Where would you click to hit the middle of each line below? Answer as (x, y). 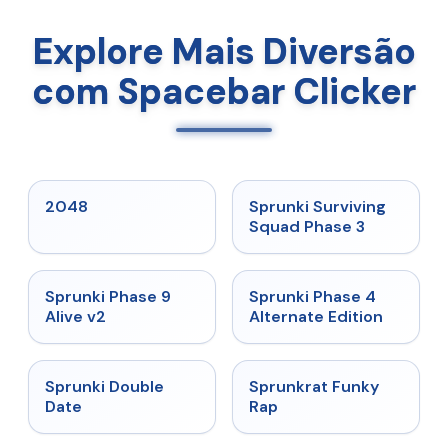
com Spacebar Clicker (224, 91)
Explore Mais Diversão (224, 51)
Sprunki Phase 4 (312, 296)
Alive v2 (75, 316)
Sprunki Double (104, 386)
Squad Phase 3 (307, 226)
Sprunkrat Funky (314, 386)
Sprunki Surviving (317, 206)
